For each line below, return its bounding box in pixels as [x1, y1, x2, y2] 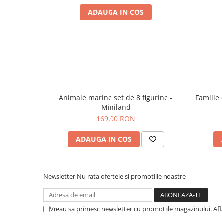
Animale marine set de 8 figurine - [59, 93, 172, 102]
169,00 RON [96, 114, 135, 123]
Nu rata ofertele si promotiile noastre [77, 172, 186, 181]
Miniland [101, 102, 131, 111]
